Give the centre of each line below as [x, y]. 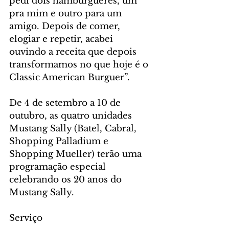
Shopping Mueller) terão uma [77, 154]
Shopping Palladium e [60, 142]
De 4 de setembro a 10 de [66, 103]
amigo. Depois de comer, [66, 27]
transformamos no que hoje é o [80, 65]
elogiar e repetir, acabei [62, 39]
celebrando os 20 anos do [67, 180]
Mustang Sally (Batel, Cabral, [74, 129]
